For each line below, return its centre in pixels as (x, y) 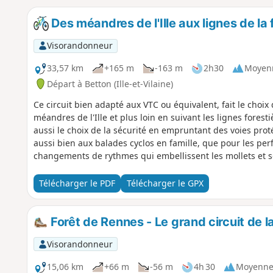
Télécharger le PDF (77, 183)
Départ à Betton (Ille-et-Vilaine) (110, 83)
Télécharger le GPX (165, 183)
